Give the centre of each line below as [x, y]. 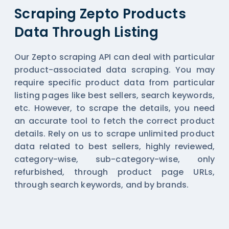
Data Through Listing [87, 32]
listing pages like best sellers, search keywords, [114, 95]
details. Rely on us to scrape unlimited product [114, 133]
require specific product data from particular [114, 82]
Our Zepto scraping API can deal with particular [114, 57]
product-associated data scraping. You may [114, 70]
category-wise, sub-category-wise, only [114, 159]
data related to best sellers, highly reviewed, [114, 146]
